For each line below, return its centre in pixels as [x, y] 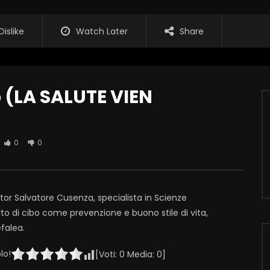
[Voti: [107, 255]
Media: [141, 255]
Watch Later [102, 32]
